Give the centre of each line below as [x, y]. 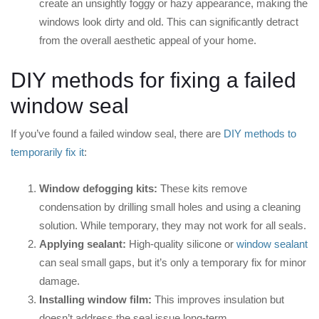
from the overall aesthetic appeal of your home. [148, 41]
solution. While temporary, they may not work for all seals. [173, 226]
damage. [59, 281]
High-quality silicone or [181, 244]
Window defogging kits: [98, 189]
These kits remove [202, 189]
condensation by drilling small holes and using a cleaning [170, 207]
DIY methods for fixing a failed [153, 80]
